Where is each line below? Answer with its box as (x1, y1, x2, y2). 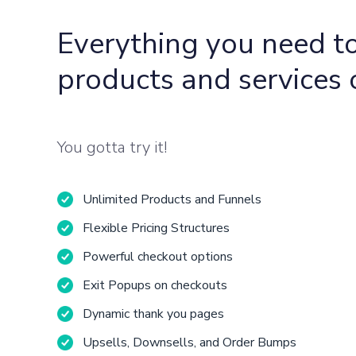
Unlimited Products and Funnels (83, 190, 261, 208)
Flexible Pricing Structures (83, 219, 230, 237)
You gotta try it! (57, 136, 167, 158)
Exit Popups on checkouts (83, 276, 227, 294)
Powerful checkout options (83, 247, 233, 265)
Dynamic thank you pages (83, 304, 224, 323)
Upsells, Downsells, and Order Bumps (83, 333, 296, 351)
